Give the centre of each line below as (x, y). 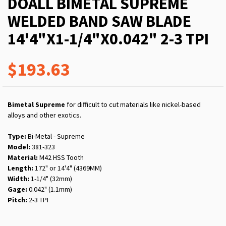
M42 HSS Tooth (61, 158)
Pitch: (17, 200)
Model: (19, 147)
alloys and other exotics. (44, 115)
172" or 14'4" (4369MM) (68, 168)
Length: (20, 168)
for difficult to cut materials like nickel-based (133, 105)
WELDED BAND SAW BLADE (99, 21)
